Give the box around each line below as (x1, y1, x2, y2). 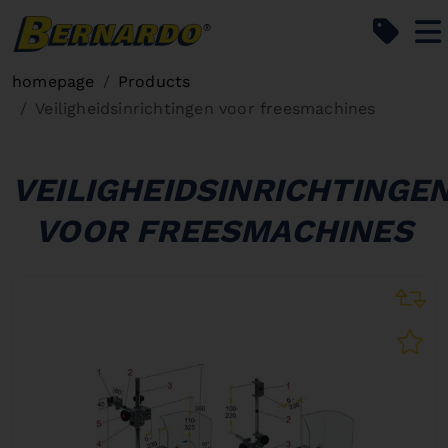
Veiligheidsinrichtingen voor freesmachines (35, 99, 376, 118)
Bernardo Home (211, 19, 337, 38)
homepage (12, 72, 95, 91)
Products (117, 72, 191, 91)
